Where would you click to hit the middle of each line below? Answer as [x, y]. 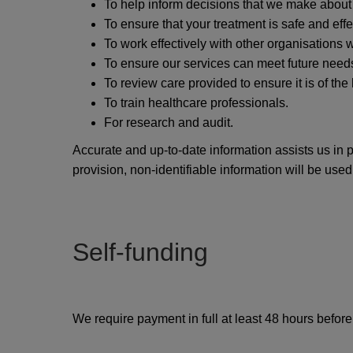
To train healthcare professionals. [196, 103]
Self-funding [140, 252]
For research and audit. [169, 123]
